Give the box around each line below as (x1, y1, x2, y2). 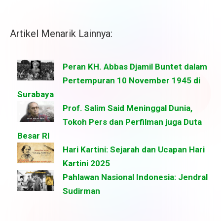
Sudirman (63, 186, 100, 196)
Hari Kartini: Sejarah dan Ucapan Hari (63, 145, 205, 155)
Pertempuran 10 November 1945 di (63, 75, 200, 86)
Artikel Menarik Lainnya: (10, 28, 112, 40)
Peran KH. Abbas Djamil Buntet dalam (63, 62, 207, 72)
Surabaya (17, 89, 54, 100)
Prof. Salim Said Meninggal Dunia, (63, 103, 192, 113)
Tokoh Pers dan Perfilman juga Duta (63, 117, 202, 127)
